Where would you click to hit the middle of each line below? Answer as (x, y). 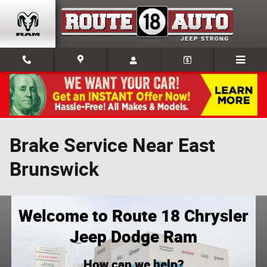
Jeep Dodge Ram (133, 236)
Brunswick (54, 169)
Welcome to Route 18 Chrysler (133, 215)
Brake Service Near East (112, 145)
